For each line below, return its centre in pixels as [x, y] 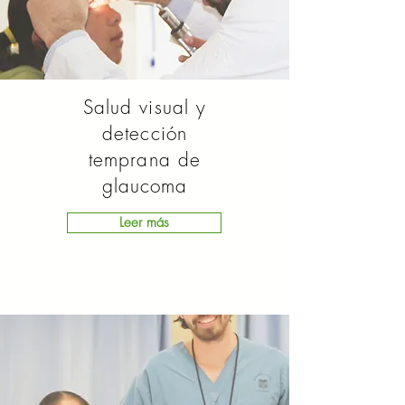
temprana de [145, 160]
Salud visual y [145, 107]
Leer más [144, 222]
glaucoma [145, 186]
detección [145, 133]
